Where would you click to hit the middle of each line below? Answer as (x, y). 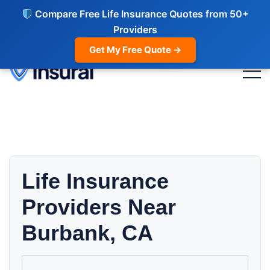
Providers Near (99, 207)
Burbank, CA (87, 233)
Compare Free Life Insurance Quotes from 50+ (140, 14)
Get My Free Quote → (135, 50)
